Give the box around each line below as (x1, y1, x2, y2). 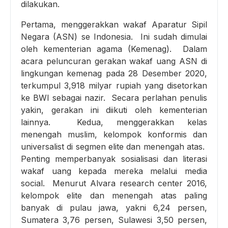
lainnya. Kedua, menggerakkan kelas (21, 117, 207, 128)
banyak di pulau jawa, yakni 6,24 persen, (21, 203, 207, 213)
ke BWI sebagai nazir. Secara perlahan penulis (21, 93, 207, 103)
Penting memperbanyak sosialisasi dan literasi (21, 154, 207, 164)
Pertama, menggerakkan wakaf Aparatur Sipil (21, 19, 207, 30)
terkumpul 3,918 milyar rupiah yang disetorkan (21, 80, 207, 91)
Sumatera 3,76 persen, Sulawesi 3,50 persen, (21, 215, 207, 225)
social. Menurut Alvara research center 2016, (21, 178, 207, 189)
